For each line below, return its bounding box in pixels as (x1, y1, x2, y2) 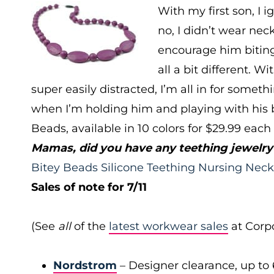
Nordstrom (53, 259, 117, 272)
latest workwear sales (109, 220, 228, 233)
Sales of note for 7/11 (31, 180, 147, 194)
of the (74, 220, 109, 233)
